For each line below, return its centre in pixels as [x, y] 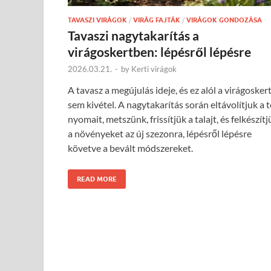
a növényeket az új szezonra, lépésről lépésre [160, 133]
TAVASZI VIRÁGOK [97, 20]
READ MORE [97, 179]
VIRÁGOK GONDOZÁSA [224, 20]
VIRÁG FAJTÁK [157, 20]
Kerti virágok [154, 69]
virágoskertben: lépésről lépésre [159, 51]
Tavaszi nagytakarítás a [133, 35]
